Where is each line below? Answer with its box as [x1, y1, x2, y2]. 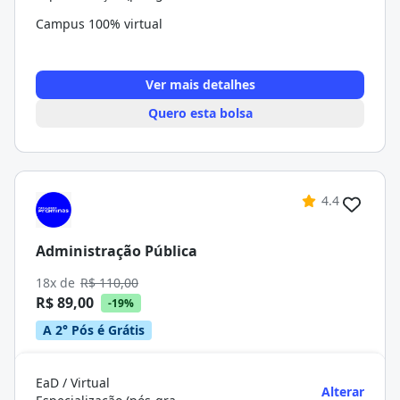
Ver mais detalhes [145, 76, 255, 93]
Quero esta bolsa [147, 104, 253, 121]
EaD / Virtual [36, 374, 110, 391]
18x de [36, 274, 79, 291]
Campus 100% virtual [36, 15, 162, 32]
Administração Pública [36, 240, 197, 261]
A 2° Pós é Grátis [43, 321, 145, 338]
